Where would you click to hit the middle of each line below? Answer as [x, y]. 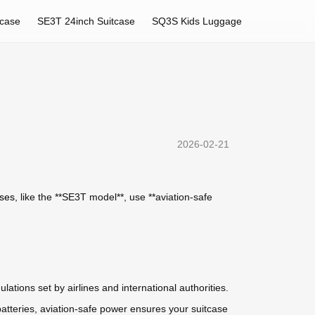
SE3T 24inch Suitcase [86, 21]
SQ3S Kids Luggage [197, 21]
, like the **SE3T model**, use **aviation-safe [114, 197]
